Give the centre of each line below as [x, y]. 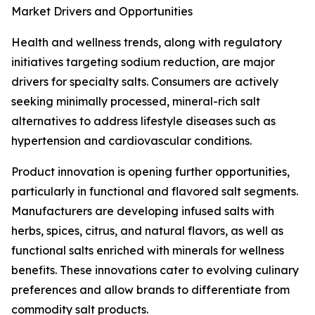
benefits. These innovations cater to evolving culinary [155, 270]
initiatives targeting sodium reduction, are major [143, 62]
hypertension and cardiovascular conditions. [131, 141]
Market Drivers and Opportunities [102, 12]
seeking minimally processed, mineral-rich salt [136, 102]
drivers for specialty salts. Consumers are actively [145, 82]
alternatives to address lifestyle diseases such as [143, 121]
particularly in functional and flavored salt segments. [155, 192]
